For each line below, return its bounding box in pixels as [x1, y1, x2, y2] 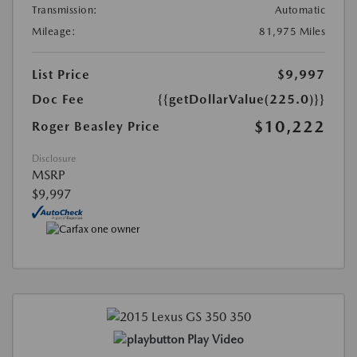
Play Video [186, 331, 244, 347]
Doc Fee [32, 92, 84, 108]
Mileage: [32, 25, 76, 38]
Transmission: [32, 4, 98, 17]
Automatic [274, 4, 325, 17]
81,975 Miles [259, 25, 325, 38]
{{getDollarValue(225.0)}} [158, 92, 325, 108]
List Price [32, 67, 90, 83]
